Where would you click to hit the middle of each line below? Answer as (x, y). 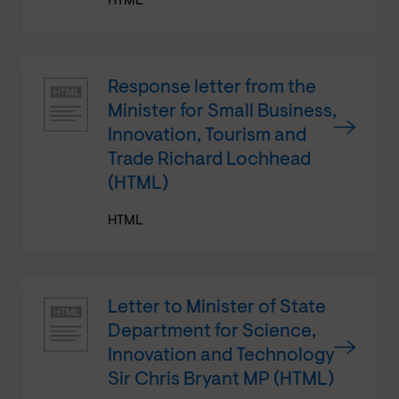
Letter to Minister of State (217, 307)
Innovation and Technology (221, 355)
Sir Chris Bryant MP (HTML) (221, 379)
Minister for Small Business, (222, 111)
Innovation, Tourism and (207, 135)
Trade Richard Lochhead (209, 159)
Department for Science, (212, 331)
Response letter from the (212, 87)
